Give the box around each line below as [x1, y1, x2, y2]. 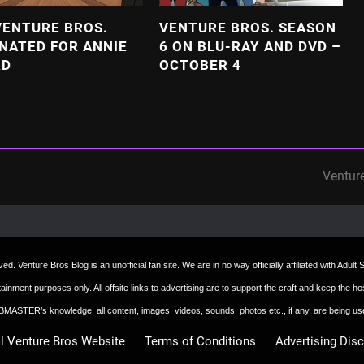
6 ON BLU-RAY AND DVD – [158, 37, 341, 54]
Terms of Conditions [145, 333, 256, 349]
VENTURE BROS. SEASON [158, 19, 336, 36]
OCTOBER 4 [158, 56, 241, 73]
